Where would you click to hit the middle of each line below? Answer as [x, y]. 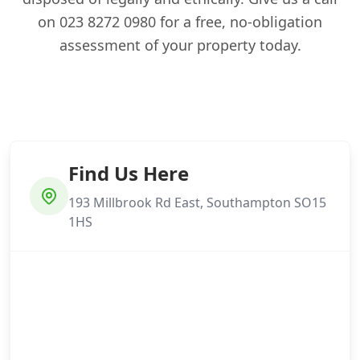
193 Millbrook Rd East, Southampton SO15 [197, 203]
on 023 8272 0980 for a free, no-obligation [180, 22]
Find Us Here [129, 174]
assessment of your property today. [180, 45]
